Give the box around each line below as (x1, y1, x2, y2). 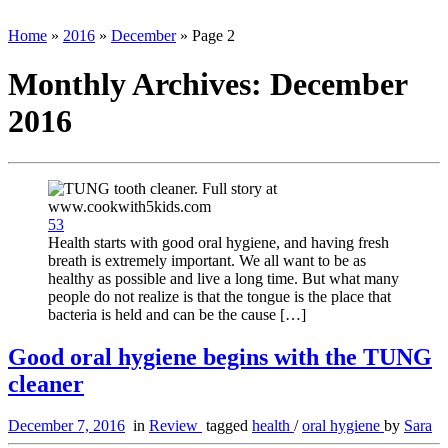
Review (149, 417, 202, 435)
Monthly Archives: (8, 66, 270, 103)
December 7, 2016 (8, 417, 125, 435)
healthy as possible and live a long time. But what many (48, 269, 399, 287)
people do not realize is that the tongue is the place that (48, 287, 391, 305)
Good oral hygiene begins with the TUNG (8, 343, 432, 370)
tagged (202, 417, 252, 435)
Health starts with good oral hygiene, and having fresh (48, 233, 389, 251)
